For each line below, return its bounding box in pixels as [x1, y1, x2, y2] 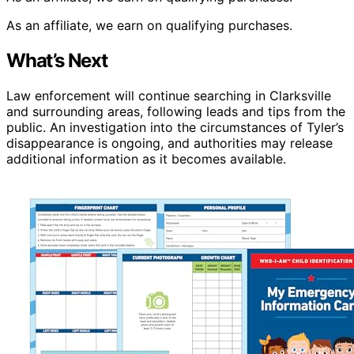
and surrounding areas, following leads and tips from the [6, 103, 345, 119]
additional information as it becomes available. [6, 150, 286, 167]
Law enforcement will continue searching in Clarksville [6, 87, 331, 104]
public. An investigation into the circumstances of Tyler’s [6, 119, 344, 135]
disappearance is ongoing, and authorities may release [6, 134, 333, 151]
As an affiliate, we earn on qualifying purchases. [6, 17, 292, 33]
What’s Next [6, 48, 107, 72]
